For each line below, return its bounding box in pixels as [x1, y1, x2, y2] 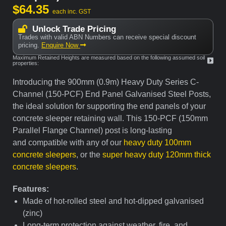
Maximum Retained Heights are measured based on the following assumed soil [13, 54, 205, 61]
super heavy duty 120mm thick [102, 150, 211, 159]
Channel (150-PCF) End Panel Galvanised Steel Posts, [13, 90, 211, 99]
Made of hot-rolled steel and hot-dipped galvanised [23, 197, 204, 206]
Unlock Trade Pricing [32, 24, 116, 34]
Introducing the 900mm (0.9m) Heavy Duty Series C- [13, 78, 199, 87]
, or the [76, 150, 102, 159]
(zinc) [23, 209, 42, 218]
